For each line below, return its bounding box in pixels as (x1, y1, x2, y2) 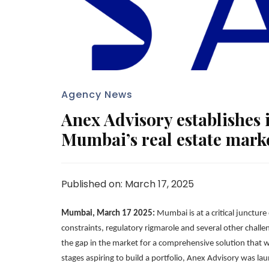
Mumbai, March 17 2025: (61, 208, 155, 218)
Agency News (61, 87, 133, 101)
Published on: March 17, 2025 (61, 177, 194, 191)
